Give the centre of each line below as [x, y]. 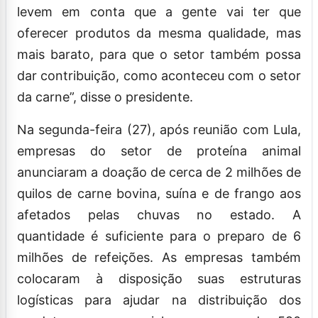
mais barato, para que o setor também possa [159, 54]
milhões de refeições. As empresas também [159, 257]
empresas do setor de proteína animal [159, 150]
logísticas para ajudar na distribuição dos [159, 300]
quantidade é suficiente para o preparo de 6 [159, 236]
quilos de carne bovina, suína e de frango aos [159, 193]
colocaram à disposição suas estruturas [159, 278]
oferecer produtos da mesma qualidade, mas [159, 33]
